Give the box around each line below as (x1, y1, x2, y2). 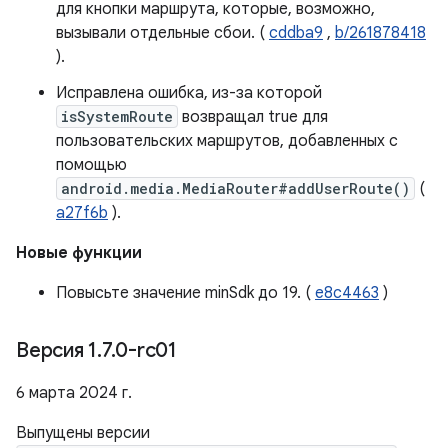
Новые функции (16, 243, 142, 263)
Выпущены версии (16, 423, 150, 443)
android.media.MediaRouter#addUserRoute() (61, 179, 410, 198)
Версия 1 (16, 338, 97, 363)
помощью (56, 155, 127, 175)
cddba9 (269, 23, 323, 43)
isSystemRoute (61, 107, 173, 126)
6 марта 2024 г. (16, 383, 132, 403)
